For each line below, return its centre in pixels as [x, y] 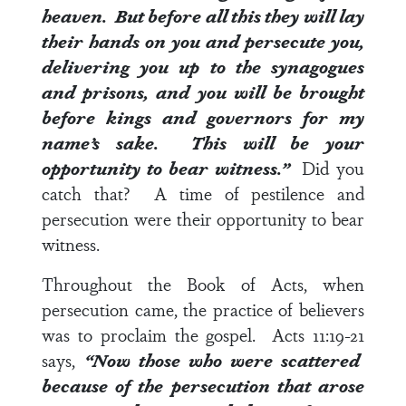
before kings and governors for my [203, 117]
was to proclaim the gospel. [157, 334]
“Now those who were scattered [222, 360]
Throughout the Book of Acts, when [203, 284]
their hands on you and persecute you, [203, 41]
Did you [333, 168]
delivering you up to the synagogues [203, 66]
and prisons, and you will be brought [203, 92]
